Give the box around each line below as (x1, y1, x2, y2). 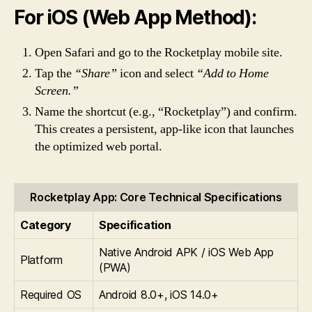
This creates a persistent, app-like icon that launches (35, 120, 294, 137)
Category (20, 217, 71, 232)
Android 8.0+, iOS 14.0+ (99, 287, 219, 302)
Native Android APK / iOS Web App (99, 244, 274, 259)
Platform (20, 252, 63, 267)
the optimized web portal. (35, 138, 162, 155)
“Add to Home (196, 65, 269, 81)
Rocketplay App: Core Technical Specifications (30, 189, 282, 204)
